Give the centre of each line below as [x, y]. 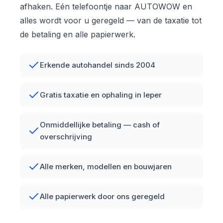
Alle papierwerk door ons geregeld [102, 196]
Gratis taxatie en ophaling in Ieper [101, 95]
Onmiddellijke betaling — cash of [100, 124]
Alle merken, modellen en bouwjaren [106, 166]
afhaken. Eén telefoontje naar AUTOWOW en [106, 6]
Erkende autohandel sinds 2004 [98, 65]
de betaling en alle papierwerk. [78, 34]
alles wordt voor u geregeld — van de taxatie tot [111, 20]
